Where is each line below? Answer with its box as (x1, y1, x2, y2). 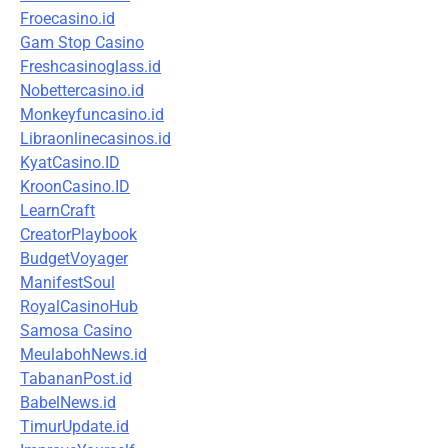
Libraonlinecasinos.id (20, 129, 171, 149)
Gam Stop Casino (20, 33, 144, 53)
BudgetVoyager (20, 249, 128, 269)
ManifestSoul (20, 273, 115, 293)
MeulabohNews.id (20, 345, 147, 365)
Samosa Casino (20, 321, 132, 341)
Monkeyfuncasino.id (20, 105, 164, 125)
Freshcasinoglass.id (20, 57, 161, 77)
